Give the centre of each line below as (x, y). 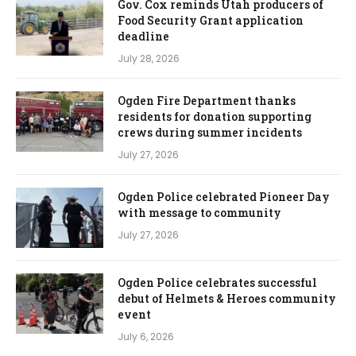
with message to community (199, 212)
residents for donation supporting (215, 116)
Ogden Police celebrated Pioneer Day (224, 196)
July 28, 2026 (149, 58)
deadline (143, 36)
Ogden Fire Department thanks (207, 100)
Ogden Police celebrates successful (217, 282)
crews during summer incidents (210, 132)
